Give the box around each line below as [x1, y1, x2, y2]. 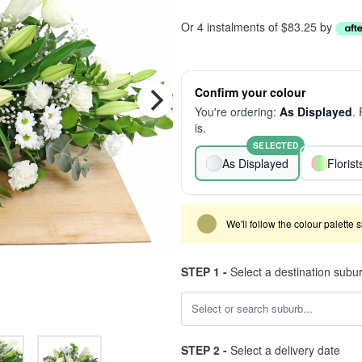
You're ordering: [195, 103, 280, 120]
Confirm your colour [195, 84, 305, 100]
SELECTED [253, 140, 298, 151]
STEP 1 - [181, 263, 227, 280]
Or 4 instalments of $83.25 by [181, 19, 335, 35]
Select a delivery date [227, 342, 340, 358]
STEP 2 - [181, 342, 227, 358]
